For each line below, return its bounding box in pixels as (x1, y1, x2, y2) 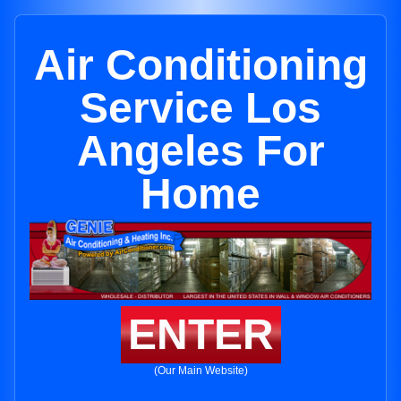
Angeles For (76, 127, 325, 175)
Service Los (80, 84, 321, 132)
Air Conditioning (33, 41, 368, 89)
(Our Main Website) (153, 364, 248, 378)
